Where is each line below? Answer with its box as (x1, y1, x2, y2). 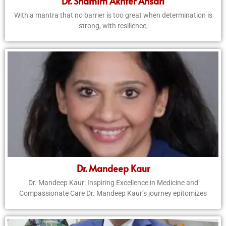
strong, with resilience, (78, 22, 148, 30)
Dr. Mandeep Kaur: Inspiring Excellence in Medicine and (28, 179, 198, 187)
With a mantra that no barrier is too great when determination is (14, 11, 212, 20)
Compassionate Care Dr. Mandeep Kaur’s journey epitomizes (19, 189, 207, 198)
